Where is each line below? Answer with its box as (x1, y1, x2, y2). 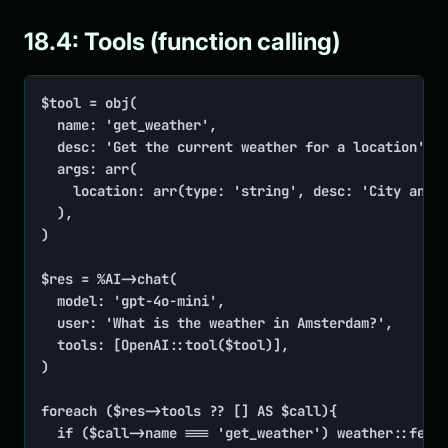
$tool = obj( (41, 94, 137, 113)
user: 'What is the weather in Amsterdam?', (41, 314, 57, 333)
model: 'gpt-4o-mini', (41, 292, 57, 311)
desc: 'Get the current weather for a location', (41, 138, 57, 157)
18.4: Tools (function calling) (24, 27, 340, 57)
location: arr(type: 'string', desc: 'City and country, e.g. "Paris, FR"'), (41, 182, 73, 201)
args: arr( (41, 160, 57, 179)
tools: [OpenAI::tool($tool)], (41, 336, 57, 355)
